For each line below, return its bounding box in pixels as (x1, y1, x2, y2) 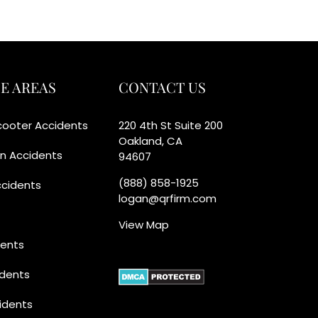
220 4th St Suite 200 (119, 118, 224, 133)
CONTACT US (119, 77, 207, 97)
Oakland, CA (119, 133, 183, 148)
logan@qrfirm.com (119, 191, 217, 206)
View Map (119, 217, 170, 232)
